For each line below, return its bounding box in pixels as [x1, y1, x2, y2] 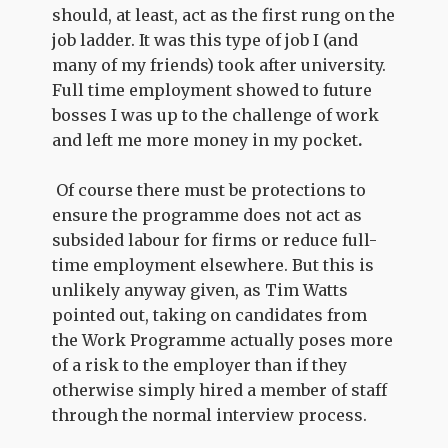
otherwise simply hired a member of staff [52, 379, 388, 400]
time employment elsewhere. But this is [52, 254, 375, 275]
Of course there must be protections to [56, 179, 367, 200]
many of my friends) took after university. [52, 54, 387, 75]
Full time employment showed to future [52, 79, 373, 100]
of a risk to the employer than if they [52, 354, 348, 375]
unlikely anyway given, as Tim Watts [52, 279, 349, 300]
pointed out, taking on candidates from [52, 304, 368, 325]
